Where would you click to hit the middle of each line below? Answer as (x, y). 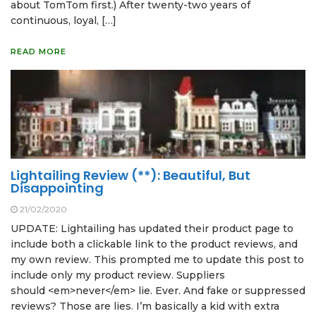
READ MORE (38, 51)
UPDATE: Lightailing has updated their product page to (152, 229)
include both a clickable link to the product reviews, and (154, 244)
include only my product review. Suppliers (118, 275)
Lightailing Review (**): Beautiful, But (130, 176)
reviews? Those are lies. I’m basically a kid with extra (145, 306)
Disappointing (57, 188)
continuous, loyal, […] (63, 20)
